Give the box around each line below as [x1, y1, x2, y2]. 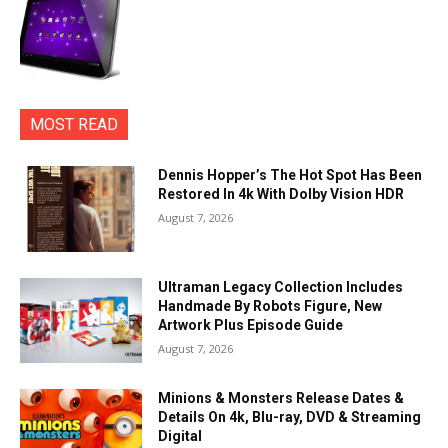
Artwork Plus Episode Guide [158, 316, 344, 333]
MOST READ [30, 115, 118, 134]
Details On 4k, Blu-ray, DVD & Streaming [158, 409, 422, 426]
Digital [158, 428, 203, 445]
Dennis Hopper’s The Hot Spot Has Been [158, 167, 423, 183]
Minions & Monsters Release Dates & [158, 390, 405, 407]
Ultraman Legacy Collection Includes [158, 278, 404, 295]
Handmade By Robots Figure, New [158, 297, 383, 314]
